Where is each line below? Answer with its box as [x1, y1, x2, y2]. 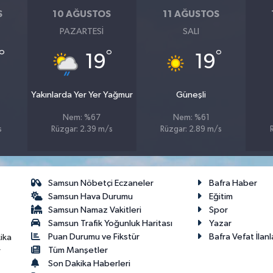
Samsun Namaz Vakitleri [48, 205, 142, 215]
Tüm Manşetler [48, 246, 108, 255]
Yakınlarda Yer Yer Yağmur [30, 90, 133, 100]
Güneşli [176, 90, 207, 100]
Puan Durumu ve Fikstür [48, 232, 140, 242]
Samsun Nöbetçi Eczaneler [48, 179, 154, 188]
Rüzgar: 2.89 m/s [160, 126, 222, 134]
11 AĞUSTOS [163, 9, 220, 19]
